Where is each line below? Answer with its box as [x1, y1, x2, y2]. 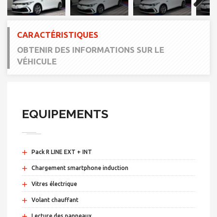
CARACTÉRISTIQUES [17, 30, 98, 39]
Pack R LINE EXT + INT [31, 148, 92, 155]
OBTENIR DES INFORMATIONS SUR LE [17, 45, 164, 54]
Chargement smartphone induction [31, 164, 128, 171]
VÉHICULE [17, 56, 57, 66]
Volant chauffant [31, 196, 78, 203]
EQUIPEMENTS [22, 106, 108, 121]
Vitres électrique [31, 180, 77, 187]
